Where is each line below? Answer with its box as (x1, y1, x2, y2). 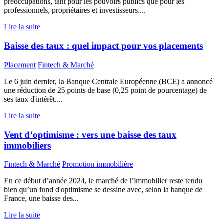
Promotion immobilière (62, 160, 133, 169)
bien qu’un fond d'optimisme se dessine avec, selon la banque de (4, 185, 202, 194)
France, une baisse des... (4, 194, 79, 203)
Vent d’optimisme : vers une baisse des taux (4, 129, 176, 140)
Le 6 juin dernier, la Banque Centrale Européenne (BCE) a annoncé (4, 77, 213, 86)
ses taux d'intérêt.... (4, 94, 63, 103)
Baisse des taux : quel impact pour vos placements (4, 41, 203, 51)
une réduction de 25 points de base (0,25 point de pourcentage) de (4, 86, 207, 94)
